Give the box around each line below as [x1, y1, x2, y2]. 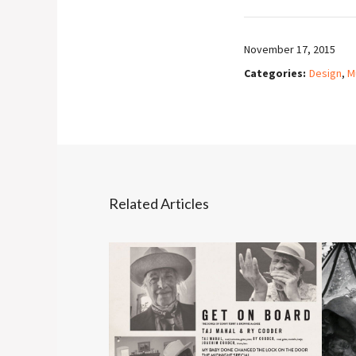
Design [309, 65, 342, 80]
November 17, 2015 [244, 41, 335, 56]
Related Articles [109, 194, 209, 212]
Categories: [244, 65, 306, 80]
